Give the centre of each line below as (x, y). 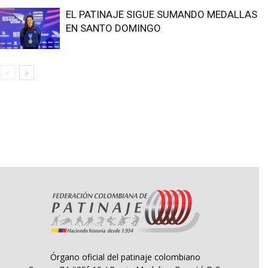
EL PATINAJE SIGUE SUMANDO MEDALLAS (162, 14)
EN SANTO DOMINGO (113, 28)
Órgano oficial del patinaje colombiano (125, 257)
